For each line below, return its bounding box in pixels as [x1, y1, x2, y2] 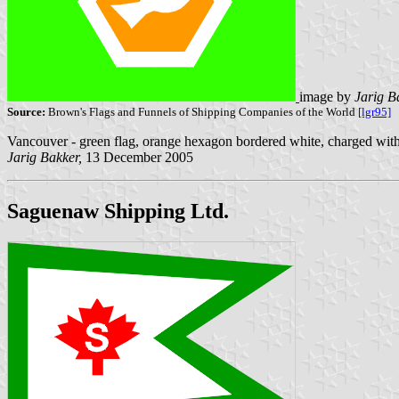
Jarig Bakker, [7, 149, 82, 165]
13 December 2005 [82, 149, 193, 165]
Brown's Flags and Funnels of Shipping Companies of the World [45, 104, 358, 118]
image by [299, 88, 354, 104]
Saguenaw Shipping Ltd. [7, 199, 229, 223]
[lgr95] [358, 104, 391, 118]
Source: [7, 104, 45, 118]
